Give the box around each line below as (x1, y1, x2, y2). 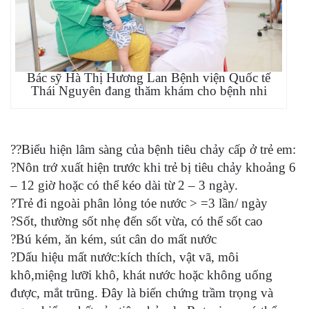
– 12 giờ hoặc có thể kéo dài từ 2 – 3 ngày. (10, 177, 238, 192)
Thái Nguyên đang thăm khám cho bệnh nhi (30, 83, 267, 98)
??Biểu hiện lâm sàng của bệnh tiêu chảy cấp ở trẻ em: (10, 141, 296, 157)
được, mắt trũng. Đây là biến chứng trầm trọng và (10, 285, 273, 300)
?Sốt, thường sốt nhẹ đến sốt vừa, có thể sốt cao (10, 213, 263, 228)
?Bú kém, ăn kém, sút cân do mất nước (10, 231, 217, 246)
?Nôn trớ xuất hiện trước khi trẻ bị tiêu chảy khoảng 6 (10, 159, 296, 175)
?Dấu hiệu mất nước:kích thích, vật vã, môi (10, 249, 239, 264)
